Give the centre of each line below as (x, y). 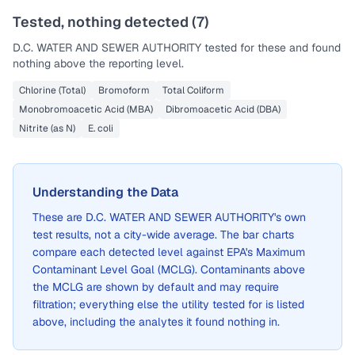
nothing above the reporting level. (98, 63)
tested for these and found (271, 48)
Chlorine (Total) (52, 90)
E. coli (101, 128)
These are (59, 217)
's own (290, 217)
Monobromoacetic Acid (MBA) (86, 109)
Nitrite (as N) (47, 128)
